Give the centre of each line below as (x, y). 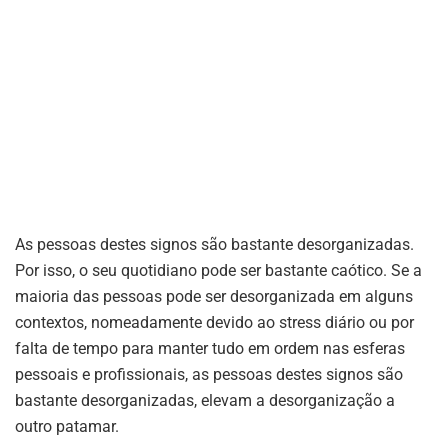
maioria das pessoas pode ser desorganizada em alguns (214, 297)
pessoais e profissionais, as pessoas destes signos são (209, 375)
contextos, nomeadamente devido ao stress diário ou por (214, 323)
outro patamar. (67, 427)
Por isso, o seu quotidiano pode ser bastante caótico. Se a (218, 271)
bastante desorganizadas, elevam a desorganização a (205, 401)
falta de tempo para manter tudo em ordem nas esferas (210, 349)
